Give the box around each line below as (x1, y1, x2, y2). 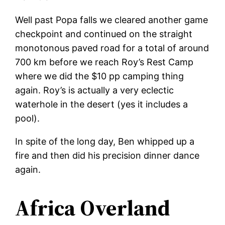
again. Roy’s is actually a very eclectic (15, 84, 174, 95)
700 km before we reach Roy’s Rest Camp (15, 56, 194, 67)
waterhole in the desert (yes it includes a (15, 98, 188, 109)
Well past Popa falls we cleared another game (15, 14, 208, 25)
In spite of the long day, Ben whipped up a (15, 136, 195, 147)
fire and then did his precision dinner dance (15, 150, 200, 161)
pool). (15, 113, 40, 124)
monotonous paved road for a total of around (15, 42, 209, 53)
